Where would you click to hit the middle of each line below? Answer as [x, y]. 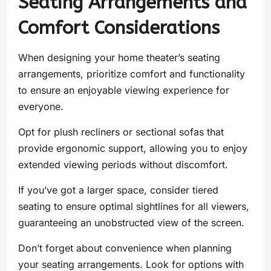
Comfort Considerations [119, 28]
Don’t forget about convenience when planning [125, 248]
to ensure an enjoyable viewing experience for [124, 90]
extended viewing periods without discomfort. [125, 165]
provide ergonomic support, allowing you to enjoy [133, 149]
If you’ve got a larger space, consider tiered [118, 190]
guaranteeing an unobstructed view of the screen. [131, 223]
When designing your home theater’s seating [119, 58]
